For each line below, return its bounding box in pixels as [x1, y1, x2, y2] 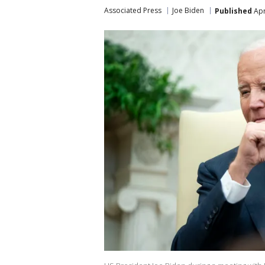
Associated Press [104, 5, 161, 15]
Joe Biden [172, 5, 204, 15]
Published [215, 5, 252, 16]
